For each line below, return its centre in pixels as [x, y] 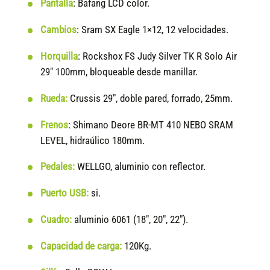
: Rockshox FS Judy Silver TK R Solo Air [158, 56]
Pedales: [58, 167]
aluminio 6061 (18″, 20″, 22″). [130, 220]
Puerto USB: [65, 193]
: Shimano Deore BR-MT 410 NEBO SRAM [151, 125]
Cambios [59, 30]
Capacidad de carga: [81, 246]
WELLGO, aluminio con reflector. [140, 167]
